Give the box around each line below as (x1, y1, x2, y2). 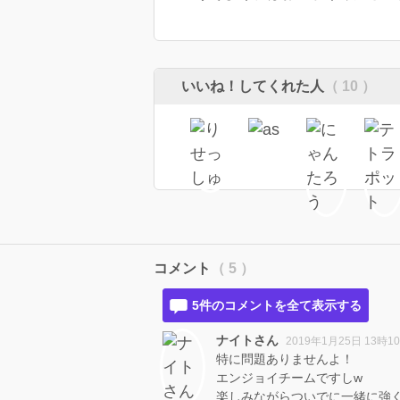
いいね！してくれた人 (181, 79, 324, 95)
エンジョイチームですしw (216, 371, 362, 386)
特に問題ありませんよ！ (216, 352, 354, 367)
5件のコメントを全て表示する (192, 298, 362, 313)
